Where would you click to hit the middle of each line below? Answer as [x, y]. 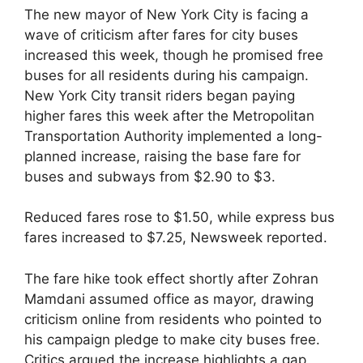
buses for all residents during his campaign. [167, 75]
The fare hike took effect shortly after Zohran [171, 278]
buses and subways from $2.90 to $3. [150, 176]
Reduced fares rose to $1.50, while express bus [179, 218]
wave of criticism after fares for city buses [161, 34]
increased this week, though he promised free [174, 55]
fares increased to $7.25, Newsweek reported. [176, 238]
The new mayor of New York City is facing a [167, 14]
